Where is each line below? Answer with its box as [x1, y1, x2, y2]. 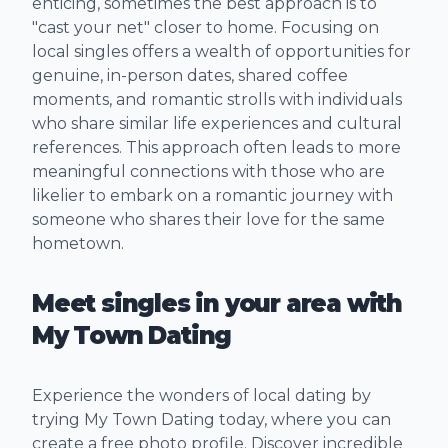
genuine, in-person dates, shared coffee [32, 66, 348, 86]
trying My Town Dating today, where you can [32, 410, 391, 430]
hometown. [32, 234, 124, 254]
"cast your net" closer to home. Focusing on [32, 18, 379, 38]
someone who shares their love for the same [32, 210, 385, 230]
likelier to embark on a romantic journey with [32, 186, 393, 206]
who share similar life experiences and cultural [32, 114, 402, 134]
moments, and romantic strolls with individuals [32, 90, 402, 110]
